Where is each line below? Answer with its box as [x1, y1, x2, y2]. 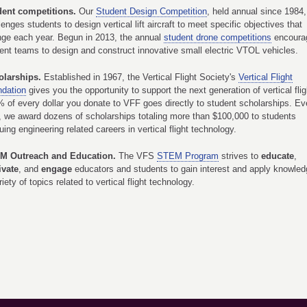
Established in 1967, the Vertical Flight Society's [44, 72, 238, 82]
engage [41, 164, 72, 174]
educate [261, 151, 294, 161]
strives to [219, 151, 261, 161]
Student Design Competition [96, 6, 207, 16]
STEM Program [157, 151, 219, 161]
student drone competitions [164, 32, 271, 42]
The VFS [119, 151, 157, 161]
